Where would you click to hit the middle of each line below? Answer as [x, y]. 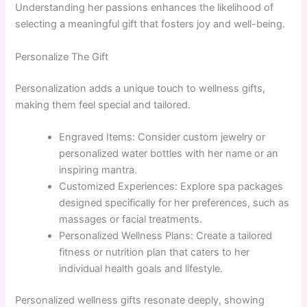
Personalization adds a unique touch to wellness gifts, [140, 88]
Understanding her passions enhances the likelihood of [145, 8]
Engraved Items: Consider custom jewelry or [162, 137]
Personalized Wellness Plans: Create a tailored [166, 236]
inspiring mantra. [98, 170]
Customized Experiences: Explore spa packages [171, 187]
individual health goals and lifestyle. [141, 269]
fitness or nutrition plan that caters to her [155, 253]
